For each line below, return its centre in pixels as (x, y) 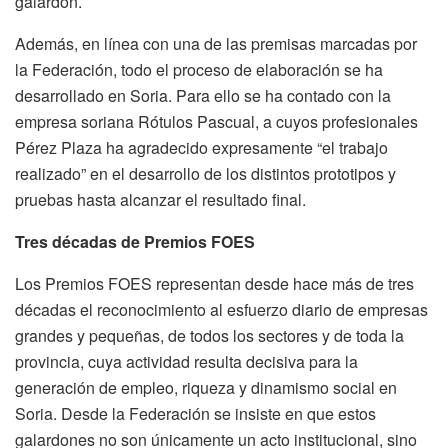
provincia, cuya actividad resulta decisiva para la (186, 361)
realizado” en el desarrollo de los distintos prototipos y (205, 173)
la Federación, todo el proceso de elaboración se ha (199, 69)
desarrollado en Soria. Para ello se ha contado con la (203, 95)
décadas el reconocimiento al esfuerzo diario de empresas (221, 309)
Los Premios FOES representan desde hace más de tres (214, 283)
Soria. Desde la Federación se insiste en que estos (195, 413)
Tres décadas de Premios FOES (135, 241)
